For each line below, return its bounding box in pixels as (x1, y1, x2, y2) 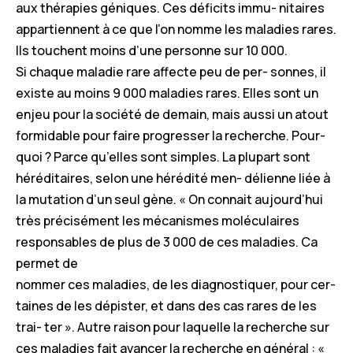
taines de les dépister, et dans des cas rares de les (16, 296, 317, 314)
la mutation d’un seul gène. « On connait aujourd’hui (16, 190, 323, 208)
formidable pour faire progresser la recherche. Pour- (16, 126, 325, 144)
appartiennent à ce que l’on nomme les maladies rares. (16, 20, 336, 38)
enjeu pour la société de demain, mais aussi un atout (16, 105, 329, 123)
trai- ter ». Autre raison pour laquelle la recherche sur (16, 318, 329, 336)
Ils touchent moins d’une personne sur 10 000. (16, 41, 288, 59)
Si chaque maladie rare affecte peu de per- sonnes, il (16, 62, 326, 80)
